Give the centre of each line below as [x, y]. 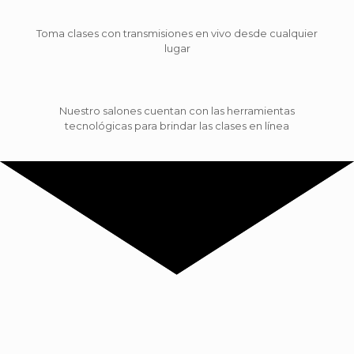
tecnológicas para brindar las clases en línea [177, 125]
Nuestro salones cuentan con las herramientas [177, 110]
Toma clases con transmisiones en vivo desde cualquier [177, 33]
